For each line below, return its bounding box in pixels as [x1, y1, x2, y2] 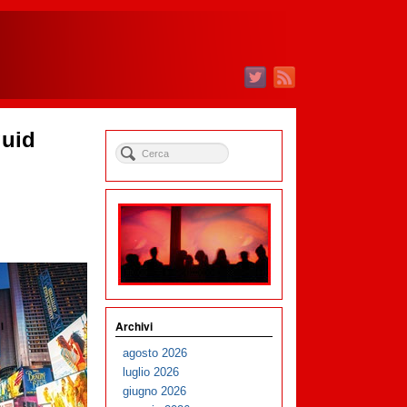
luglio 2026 [123, 365, 180, 380]
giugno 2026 [123, 384, 187, 399]
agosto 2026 [123, 346, 188, 361]
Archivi [115, 318, 154, 334]
